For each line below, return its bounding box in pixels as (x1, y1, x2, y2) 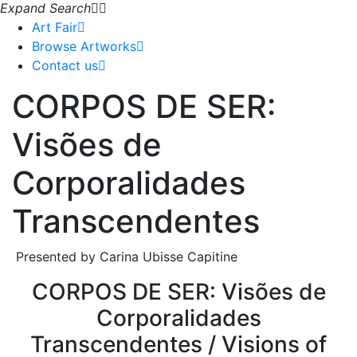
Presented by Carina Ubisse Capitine (12, 249, 237, 265)
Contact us (32, 57, 98, 73)
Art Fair (32, 19, 77, 35)
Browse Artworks (32, 38, 136, 54)
